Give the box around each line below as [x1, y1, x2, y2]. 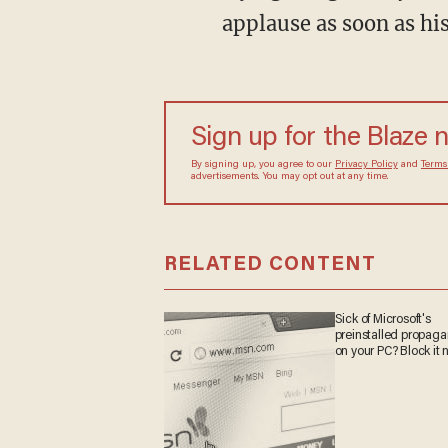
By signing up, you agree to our [190, 160, 335, 170]
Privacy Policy [334, 160, 398, 170]
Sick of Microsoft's [334, 312, 431, 327]
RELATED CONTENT [163, 254, 376, 275]
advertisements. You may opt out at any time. [190, 172, 389, 182]
